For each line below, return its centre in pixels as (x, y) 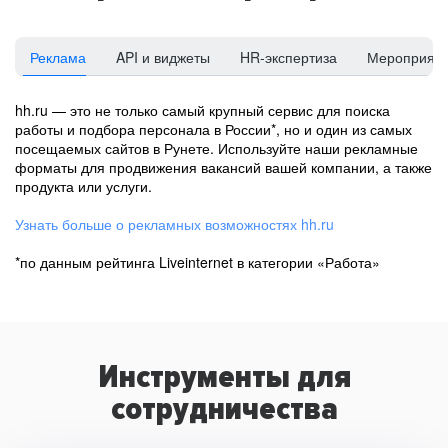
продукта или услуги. (83, 186)
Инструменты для (224, 377)
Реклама (58, 57)
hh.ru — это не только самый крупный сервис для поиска (202, 110)
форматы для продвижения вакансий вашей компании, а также (223, 167)
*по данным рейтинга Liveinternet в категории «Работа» (197, 262)
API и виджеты (163, 57)
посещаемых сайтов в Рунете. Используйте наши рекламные (216, 148)
